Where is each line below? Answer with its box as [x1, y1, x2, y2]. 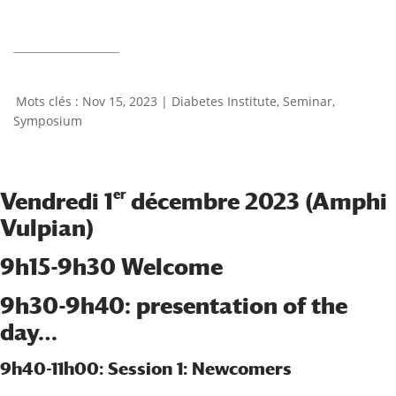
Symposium [13, 112, 82, 129]
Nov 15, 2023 [82, 93, 157, 110]
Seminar [283, 93, 332, 110]
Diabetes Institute [171, 93, 277, 110]
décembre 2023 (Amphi [126, 188, 387, 215]
